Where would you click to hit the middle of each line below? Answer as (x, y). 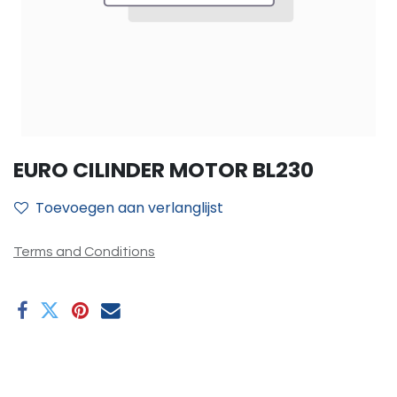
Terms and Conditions (84, 252)
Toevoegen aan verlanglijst (129, 208)
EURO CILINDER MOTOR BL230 (163, 170)
